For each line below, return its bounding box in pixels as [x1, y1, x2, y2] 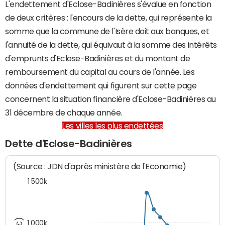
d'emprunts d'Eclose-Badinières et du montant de [5, 54, 190, 62]
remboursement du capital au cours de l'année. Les [5, 68, 195, 76]
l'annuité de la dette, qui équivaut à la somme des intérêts [5, 41, 217, 49]
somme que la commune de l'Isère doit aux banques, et [5, 27, 209, 35]
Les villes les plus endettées [62, 122, 163, 130]
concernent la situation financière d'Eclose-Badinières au [5, 95, 216, 103]
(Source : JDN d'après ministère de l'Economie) [13, 162, 187, 172]
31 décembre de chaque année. [5, 108, 122, 117]
